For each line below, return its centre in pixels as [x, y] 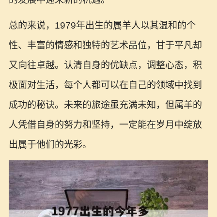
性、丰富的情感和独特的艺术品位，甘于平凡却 [105, 46]
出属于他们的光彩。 [50, 145]
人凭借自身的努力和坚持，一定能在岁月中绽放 [105, 125]
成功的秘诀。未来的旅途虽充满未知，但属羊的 [105, 105]
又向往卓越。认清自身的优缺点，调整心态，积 [105, 65]
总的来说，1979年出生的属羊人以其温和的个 [102, 26]
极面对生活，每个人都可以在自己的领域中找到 [105, 85]
